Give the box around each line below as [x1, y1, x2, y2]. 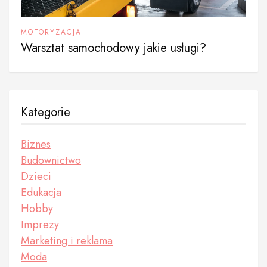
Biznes [21, 136, 51, 153]
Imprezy [21, 217, 59, 233]
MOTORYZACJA [21, 27, 82, 38]
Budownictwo [21, 153, 81, 169]
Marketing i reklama [21, 233, 113, 249]
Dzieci [21, 169, 51, 185]
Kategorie [21, 104, 70, 122]
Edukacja [21, 185, 61, 201]
